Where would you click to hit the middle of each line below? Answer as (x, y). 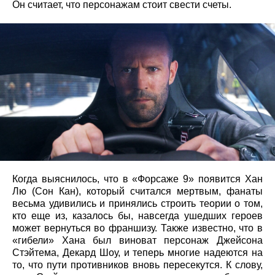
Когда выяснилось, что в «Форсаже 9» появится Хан (137, 179)
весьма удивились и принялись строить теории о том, (137, 204)
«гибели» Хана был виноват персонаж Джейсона (137, 241)
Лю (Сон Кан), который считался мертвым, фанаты (137, 192)
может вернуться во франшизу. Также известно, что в (137, 228)
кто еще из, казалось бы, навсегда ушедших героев (137, 216)
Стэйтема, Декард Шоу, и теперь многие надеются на (137, 253)
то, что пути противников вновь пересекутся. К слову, (137, 265)
